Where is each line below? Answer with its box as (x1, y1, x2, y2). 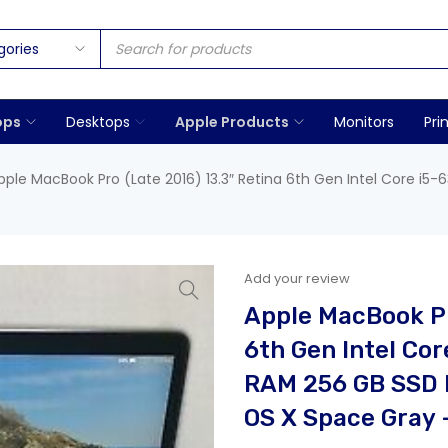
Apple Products (175, 112, 289, 132)
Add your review (244, 269, 350, 288)
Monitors (334, 112, 394, 132)
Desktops (66, 112, 130, 132)
